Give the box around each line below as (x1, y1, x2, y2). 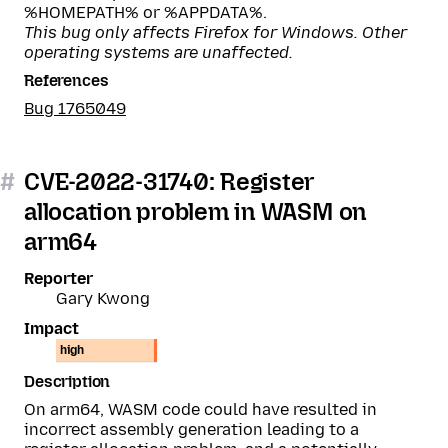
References (24, 71, 109, 90)
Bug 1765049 (24, 99, 126, 118)
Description (24, 372, 111, 391)
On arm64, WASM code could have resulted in (24, 400, 377, 419)
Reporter (24, 269, 93, 288)
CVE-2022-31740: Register (24, 167, 315, 196)
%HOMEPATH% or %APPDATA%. (24, 3, 267, 22)
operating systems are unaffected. (24, 43, 293, 62)
